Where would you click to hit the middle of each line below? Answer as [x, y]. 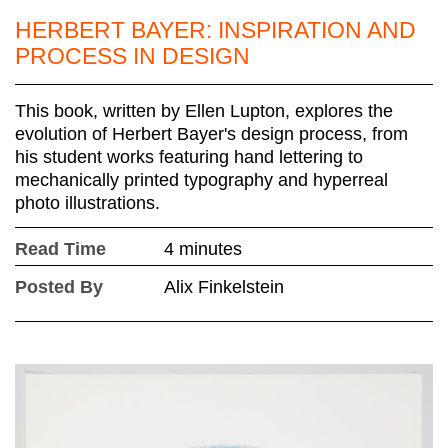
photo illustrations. [87, 203]
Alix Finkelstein [224, 287]
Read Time [60, 249]
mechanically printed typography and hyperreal [201, 180]
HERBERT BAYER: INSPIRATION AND [215, 30]
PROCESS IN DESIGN [132, 56]
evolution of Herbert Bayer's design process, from [211, 134]
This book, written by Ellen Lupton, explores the [204, 111]
